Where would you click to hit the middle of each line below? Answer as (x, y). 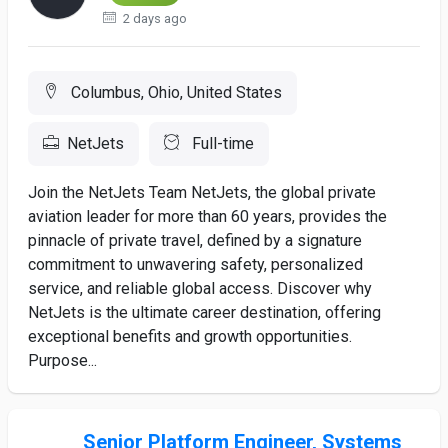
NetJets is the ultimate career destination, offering (204, 312)
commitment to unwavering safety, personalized (195, 264)
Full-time (221, 143)
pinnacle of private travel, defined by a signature (195, 240)
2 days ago (154, 18)
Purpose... (62, 360)
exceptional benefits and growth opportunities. (190, 336)
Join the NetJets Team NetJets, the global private (202, 192)
